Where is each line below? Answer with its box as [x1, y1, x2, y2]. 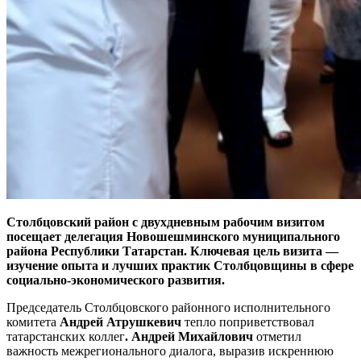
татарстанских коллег [6, 329, 125, 343]
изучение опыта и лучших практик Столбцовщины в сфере [6, 258, 354, 272]
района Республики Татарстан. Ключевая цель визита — [6, 243, 342, 258]
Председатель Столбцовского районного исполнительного [6, 300, 330, 314]
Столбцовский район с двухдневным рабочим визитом [6, 214, 325, 229]
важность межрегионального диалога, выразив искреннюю [6, 343, 334, 358]
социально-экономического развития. [6, 272, 225, 287]
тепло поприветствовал [185, 314, 314, 329]
